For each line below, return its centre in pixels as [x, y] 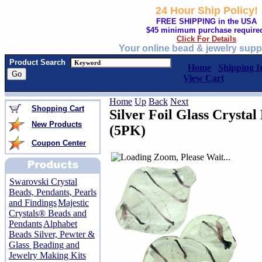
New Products [57, 124]
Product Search [37, 62]
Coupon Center [59, 143]
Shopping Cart [58, 108]
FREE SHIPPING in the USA [206, 21]
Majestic [73, 203]
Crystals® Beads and [48, 213]
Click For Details [206, 39]
